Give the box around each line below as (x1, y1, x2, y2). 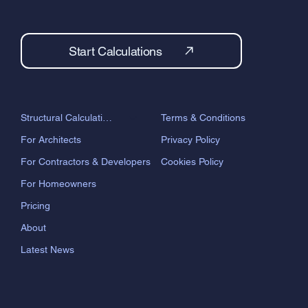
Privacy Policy (160, 133, 220, 145)
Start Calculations (69, 43, 162, 58)
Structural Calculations (102, 112, 112, 124)
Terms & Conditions (160, 111, 245, 123)
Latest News (20, 244, 74, 256)
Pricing (20, 200, 50, 212)
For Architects (20, 134, 81, 146)
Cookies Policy (160, 155, 223, 167)
